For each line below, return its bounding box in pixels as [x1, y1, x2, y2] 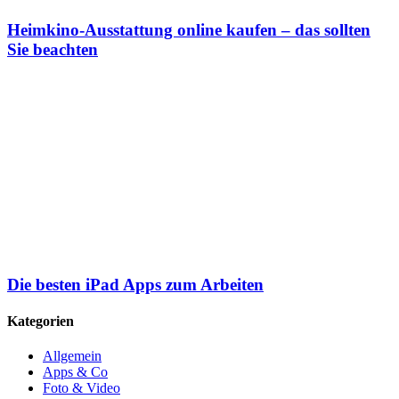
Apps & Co [43, 364, 108, 380]
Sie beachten [7, 40, 98, 60]
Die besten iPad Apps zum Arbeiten [7, 274, 264, 294]
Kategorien [7, 313, 74, 330]
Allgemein [43, 348, 102, 364]
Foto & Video [43, 380, 120, 396]
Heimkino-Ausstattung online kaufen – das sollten [7, 20, 370, 40]
